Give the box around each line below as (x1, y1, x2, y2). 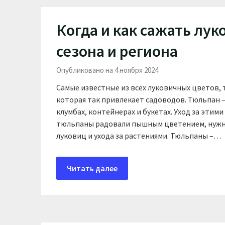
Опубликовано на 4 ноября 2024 (56, 65, 158, 75)
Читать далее (67, 163, 118, 173)
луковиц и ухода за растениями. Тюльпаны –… (56, 131, 221, 141)
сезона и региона (56, 41, 178, 61)
